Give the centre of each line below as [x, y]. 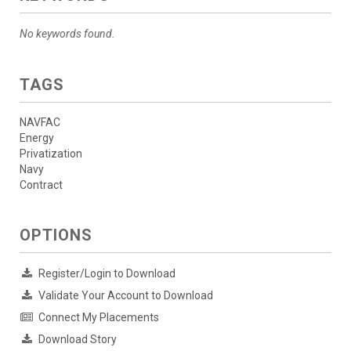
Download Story [78, 339]
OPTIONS [56, 235]
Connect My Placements [99, 317]
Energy [37, 138]
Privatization [51, 153]
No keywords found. [67, 33]
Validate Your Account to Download [126, 295]
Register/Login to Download [107, 273]
